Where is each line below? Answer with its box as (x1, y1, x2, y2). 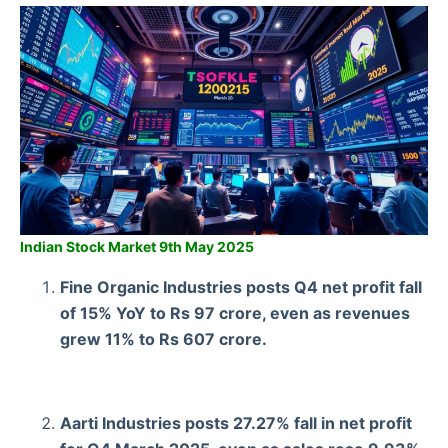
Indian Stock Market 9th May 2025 (20, 237, 254, 255)
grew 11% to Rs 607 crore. (60, 328, 267, 349)
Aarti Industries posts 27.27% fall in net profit (60, 412, 412, 433)
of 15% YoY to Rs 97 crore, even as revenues (60, 302, 410, 323)
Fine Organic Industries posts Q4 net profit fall (60, 276, 422, 297)
